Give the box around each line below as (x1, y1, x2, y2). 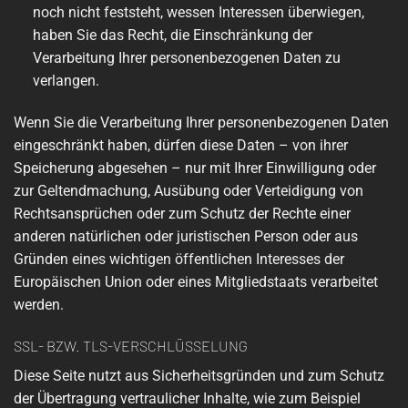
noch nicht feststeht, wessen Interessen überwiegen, (32, 3, 364, 21)
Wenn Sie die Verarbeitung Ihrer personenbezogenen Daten (14, 113, 389, 131)
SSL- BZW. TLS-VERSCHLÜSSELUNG (14, 337, 248, 355)
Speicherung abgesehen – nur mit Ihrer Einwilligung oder (14, 158, 376, 177)
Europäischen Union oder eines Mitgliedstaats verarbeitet (14, 272, 378, 291)
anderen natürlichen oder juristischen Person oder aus (14, 227, 358, 245)
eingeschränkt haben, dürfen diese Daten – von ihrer (14, 136, 348, 154)
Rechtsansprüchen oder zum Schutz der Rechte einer (14, 204, 351, 222)
